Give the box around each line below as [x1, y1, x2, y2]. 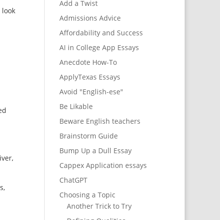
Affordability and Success [59, 28, 143, 38]
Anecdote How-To [59, 57, 117, 67]
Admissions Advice [59, 13, 121, 23]
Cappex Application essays [59, 161, 147, 170]
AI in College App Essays [59, 43, 139, 53]
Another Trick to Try [66, 201, 132, 211]
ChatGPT [59, 175, 87, 185]
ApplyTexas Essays [59, 72, 120, 82]
